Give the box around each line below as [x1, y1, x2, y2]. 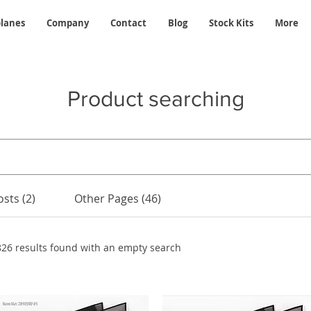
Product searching [67, 85, 244, 110]
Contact [110, 17, 146, 29]
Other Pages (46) [74, 190, 161, 206]
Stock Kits [208, 17, 253, 29]
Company [46, 17, 89, 29]
